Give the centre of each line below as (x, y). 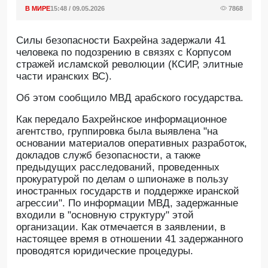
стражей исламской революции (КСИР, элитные (130, 64)
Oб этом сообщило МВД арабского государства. (130, 98)
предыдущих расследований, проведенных (118, 167)
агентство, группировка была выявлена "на (117, 131)
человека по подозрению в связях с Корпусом (124, 52)
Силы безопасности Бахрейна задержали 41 (121, 40)
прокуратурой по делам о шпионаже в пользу (122, 179)
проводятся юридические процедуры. (105, 251)
